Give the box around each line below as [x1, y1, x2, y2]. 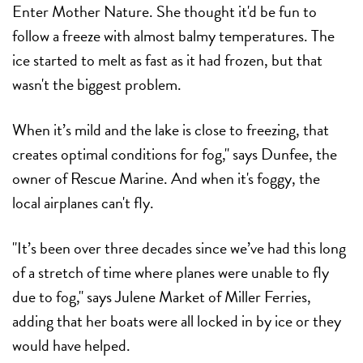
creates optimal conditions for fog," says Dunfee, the [12, 141, 337, 166]
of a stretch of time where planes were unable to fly [12, 259, 329, 284]
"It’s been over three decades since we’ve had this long [12, 235, 346, 260]
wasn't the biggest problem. [12, 71, 181, 96]
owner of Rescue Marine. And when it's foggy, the [12, 165, 320, 190]
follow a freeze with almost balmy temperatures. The [12, 23, 335, 48]
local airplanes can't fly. [12, 190, 154, 215]
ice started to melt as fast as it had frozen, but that [12, 47, 322, 72]
